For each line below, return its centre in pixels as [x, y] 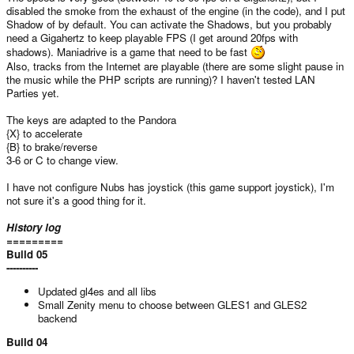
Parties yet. [33, 92]
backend [57, 318]
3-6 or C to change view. [62, 160]
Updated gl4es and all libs [97, 292]
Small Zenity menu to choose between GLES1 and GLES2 [172, 305]
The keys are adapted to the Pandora [91, 119]
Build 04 [27, 342]
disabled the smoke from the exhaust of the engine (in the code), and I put [176, 10]
